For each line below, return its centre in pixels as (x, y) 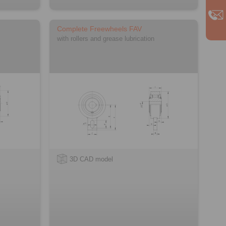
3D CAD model (91, 159)
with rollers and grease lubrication (105, 38)
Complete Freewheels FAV (99, 29)
